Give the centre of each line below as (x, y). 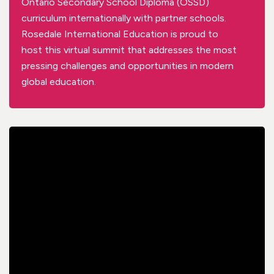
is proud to (194, 34)
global (35, 82)
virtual (77, 50)
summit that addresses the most (163, 50)
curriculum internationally (76, 18)
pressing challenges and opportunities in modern (128, 66)
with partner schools (178, 18)
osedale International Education (99, 34)
